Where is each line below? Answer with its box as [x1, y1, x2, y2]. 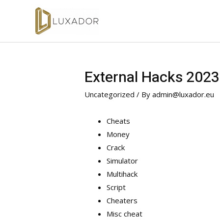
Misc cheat [107, 209, 143, 219]
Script [107, 182, 126, 192]
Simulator [107, 156, 138, 166]
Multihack [107, 169, 138, 179]
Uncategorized [84, 89, 135, 100]
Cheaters [107, 195, 138, 206]
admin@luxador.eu [152, 89, 215, 100]
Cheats [107, 116, 131, 126]
